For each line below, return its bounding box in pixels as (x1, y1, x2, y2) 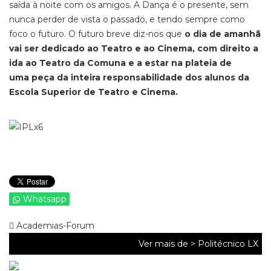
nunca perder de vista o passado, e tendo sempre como (9, 14, 245, 25)
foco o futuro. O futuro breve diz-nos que (9, 28, 182, 39)
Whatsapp (23, 194, 67, 204)
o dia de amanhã (182, 28, 261, 39)
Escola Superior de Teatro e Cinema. (9, 87, 178, 97)
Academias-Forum (14, 220, 94, 231)
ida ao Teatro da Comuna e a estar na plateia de (9, 57, 232, 68)
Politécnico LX (198, 238, 258, 249)
